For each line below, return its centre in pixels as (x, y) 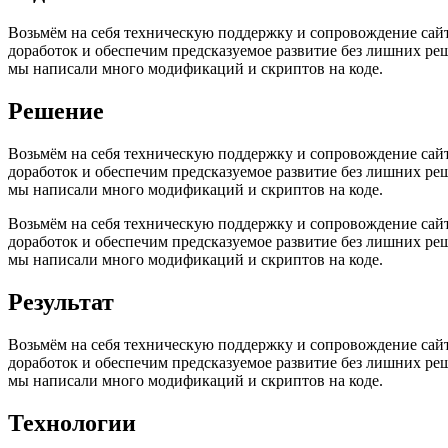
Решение (56, 111)
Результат (61, 302)
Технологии (72, 422)
